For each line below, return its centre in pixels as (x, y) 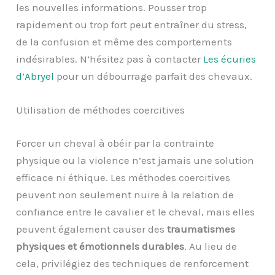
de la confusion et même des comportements (124, 42)
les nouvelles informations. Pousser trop (112, 8)
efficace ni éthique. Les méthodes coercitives (123, 177)
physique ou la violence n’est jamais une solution (135, 160)
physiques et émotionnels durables (100, 246)
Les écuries (230, 59)
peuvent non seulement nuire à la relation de (125, 194)
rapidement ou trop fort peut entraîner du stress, (132, 25)
